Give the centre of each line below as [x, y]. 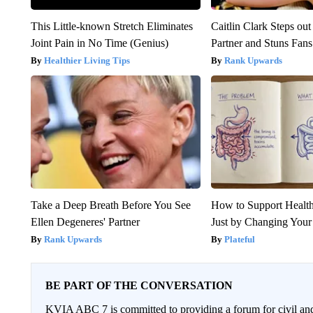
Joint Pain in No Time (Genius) [99, 43]
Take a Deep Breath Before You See [110, 205]
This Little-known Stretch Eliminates [111, 27]
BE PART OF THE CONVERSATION [139, 286]
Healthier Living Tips [87, 61]
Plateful [240, 240]
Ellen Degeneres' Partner [85, 222]
